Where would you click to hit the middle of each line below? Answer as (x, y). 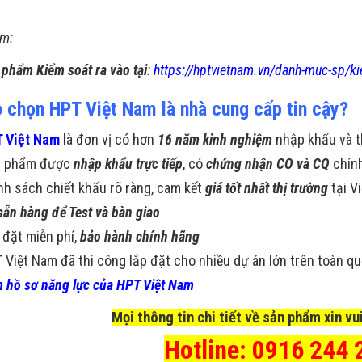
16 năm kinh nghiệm (215, 140)
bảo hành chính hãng (140, 237)
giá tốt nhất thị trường (267, 188)
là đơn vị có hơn (109, 140)
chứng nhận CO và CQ (268, 164)
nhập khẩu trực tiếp (128, 164)
